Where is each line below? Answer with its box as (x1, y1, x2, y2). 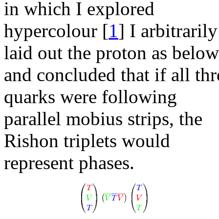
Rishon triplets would (4, 130, 170, 152)
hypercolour (4, 20, 102, 42)
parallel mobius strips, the (4, 108, 202, 130)
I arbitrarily (125, 20, 218, 42)
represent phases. (4, 152, 134, 174)
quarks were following (4, 86, 177, 108)
